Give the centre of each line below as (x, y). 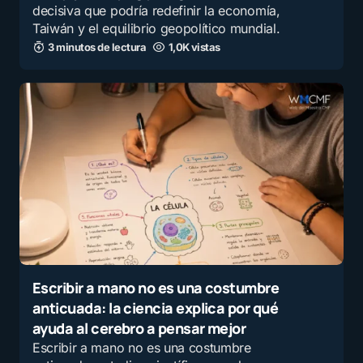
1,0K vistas (194, 47)
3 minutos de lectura (97, 47)
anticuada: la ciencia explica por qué (156, 308)
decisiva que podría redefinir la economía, (156, 11)
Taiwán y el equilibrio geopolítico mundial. (156, 29)
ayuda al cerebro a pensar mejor (139, 329)
